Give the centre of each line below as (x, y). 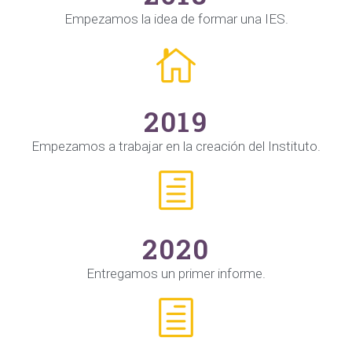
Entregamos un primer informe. (176, 273)
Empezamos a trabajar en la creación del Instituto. (176, 146)
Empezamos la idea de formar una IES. (176, 19)
